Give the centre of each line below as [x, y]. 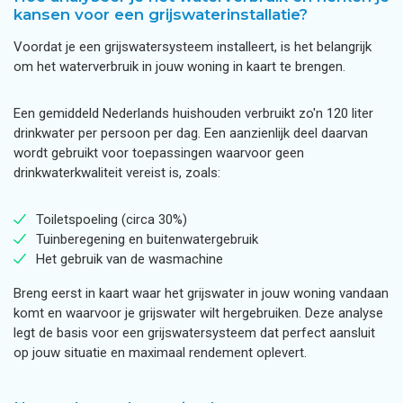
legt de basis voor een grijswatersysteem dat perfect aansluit [194, 333]
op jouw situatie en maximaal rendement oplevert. [162, 353]
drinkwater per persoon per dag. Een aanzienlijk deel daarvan [191, 133]
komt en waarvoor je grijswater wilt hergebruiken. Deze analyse [198, 313]
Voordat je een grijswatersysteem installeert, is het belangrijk [193, 47]
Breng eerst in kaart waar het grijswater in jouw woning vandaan [201, 293]
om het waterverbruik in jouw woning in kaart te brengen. [183, 67]
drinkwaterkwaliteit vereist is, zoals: [117, 173]
